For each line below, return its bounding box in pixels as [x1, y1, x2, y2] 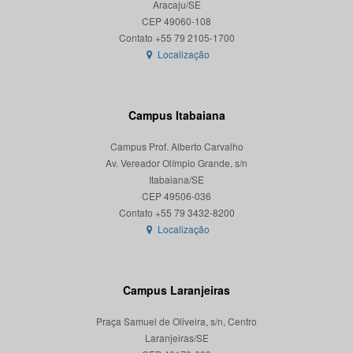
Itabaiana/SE [149, 173, 204, 187]
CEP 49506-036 [142, 189, 211, 203]
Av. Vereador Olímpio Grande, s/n [106, 156, 247, 170]
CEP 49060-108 [142, 14, 211, 28]
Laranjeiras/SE [144, 331, 209, 345]
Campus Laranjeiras [123, 282, 230, 299]
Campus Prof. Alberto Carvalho [110, 139, 243, 154]
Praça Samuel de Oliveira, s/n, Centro [96, 314, 257, 329]
